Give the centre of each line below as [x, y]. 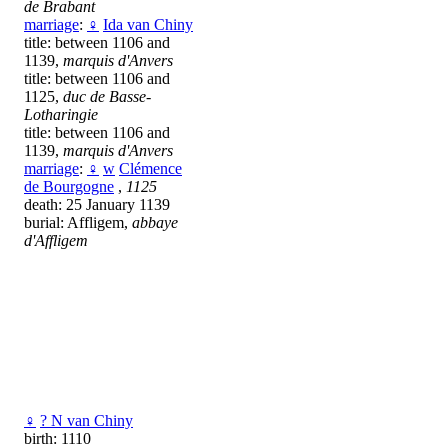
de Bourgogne [69, 187]
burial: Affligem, [78, 223]
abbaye [155, 223]
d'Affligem [56, 241]
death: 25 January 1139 [97, 205]
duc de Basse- [107, 97]
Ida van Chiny [148, 25]
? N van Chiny [86, 421]
